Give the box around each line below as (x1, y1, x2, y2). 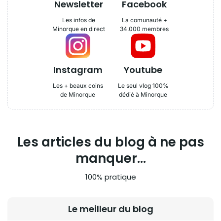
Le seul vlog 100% (117, 82, 169, 89)
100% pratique (85, 172, 136, 182)
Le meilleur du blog (68, 203, 153, 215)
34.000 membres (120, 25, 169, 33)
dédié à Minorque (119, 91, 167, 98)
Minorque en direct (52, 25, 105, 33)
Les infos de (62, 16, 95, 24)
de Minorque (60, 91, 95, 98)
